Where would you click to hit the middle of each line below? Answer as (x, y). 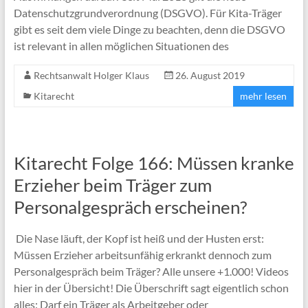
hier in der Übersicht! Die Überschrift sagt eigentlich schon (151, 287)
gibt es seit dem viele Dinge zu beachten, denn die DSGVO (149, 29)
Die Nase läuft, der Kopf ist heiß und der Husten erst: (139, 238)
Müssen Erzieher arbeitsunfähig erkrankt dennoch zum (142, 254)
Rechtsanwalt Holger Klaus (91, 75)
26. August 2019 (210, 75)
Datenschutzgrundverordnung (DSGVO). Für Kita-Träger (147, 12)
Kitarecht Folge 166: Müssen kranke (154, 163)
